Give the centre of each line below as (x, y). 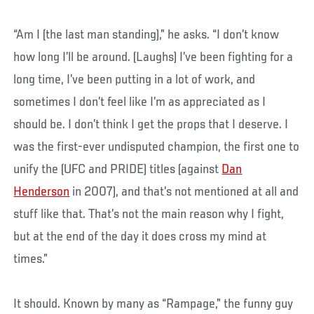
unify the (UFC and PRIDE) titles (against (118, 169)
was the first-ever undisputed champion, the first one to (157, 147)
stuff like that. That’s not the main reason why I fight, (149, 214)
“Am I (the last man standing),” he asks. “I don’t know (146, 35)
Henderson (42, 192)
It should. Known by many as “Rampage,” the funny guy (153, 304)
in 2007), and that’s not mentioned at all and (184, 192)
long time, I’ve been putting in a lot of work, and (135, 80)
